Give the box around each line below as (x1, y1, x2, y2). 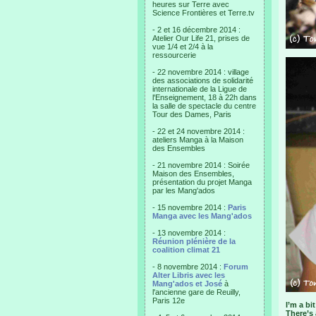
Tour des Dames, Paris (152, 110, 231, 119)
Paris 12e (152, 296, 185, 305)
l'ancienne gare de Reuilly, (152, 288, 241, 296)
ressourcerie (152, 51, 196, 59)
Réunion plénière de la (152, 237, 236, 245)
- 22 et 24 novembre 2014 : (152, 127, 245, 135)
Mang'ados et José (152, 279, 222, 288)
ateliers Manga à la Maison (152, 135, 243, 144)
